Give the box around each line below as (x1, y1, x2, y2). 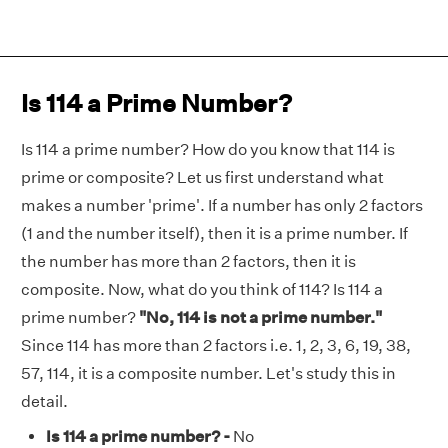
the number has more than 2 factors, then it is (21, 252, 356, 271)
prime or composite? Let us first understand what (21, 168, 384, 187)
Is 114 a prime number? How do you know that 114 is (21, 140, 395, 159)
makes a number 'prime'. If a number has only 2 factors (21, 196, 423, 215)
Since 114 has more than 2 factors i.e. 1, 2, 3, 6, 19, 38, (21, 336, 411, 355)
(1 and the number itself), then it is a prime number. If (21, 224, 408, 243)
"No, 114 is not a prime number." (139, 308, 382, 327)
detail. (21, 392, 68, 411)
